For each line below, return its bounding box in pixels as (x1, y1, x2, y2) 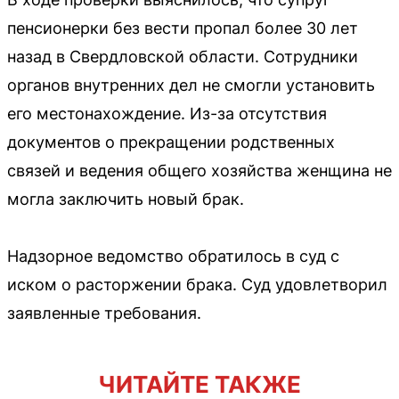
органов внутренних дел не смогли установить (7, 76, 375, 94)
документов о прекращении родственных (7, 133, 335, 151)
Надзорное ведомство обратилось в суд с (7, 247, 339, 265)
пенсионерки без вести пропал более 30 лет (7, 19, 358, 37)
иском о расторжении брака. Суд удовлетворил (7, 275, 387, 294)
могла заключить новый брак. (7, 190, 244, 208)
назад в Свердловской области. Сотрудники (7, 47, 358, 66)
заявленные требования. (7, 304, 201, 322)
